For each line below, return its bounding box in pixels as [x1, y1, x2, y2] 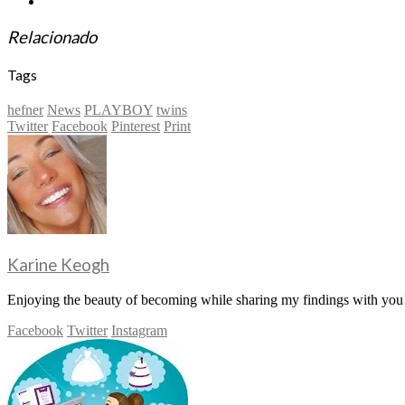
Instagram [111, 322, 167, 338]
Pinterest [111, 118, 160, 135]
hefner [7, 102, 43, 118]
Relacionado [7, 26, 97, 47]
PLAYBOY [84, 102, 153, 118]
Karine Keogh [7, 254, 109, 275]
